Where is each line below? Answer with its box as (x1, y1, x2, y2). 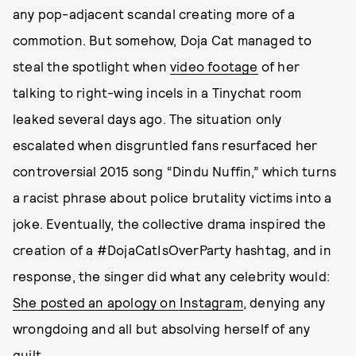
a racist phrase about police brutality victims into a (13, 189, 332, 205)
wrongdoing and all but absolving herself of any (13, 320, 311, 336)
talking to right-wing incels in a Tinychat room (13, 84, 302, 100)
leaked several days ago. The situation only (13, 110, 282, 126)
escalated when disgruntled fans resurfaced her (13, 137, 318, 153)
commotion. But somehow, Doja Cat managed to (13, 32, 312, 48)
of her (257, 58, 300, 74)
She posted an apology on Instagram (13, 294, 243, 310)
